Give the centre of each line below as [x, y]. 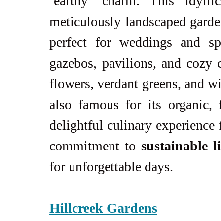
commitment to [95, 146]
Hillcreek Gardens [103, 208]
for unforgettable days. [111, 166]
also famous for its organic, [134, 104]
